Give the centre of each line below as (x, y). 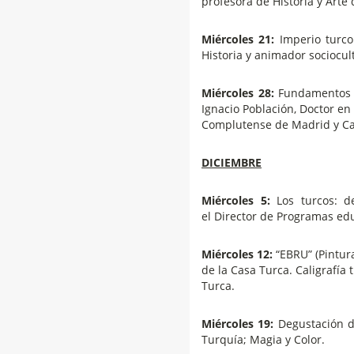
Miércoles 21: (238, 39)
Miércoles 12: (237, 254)
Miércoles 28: (238, 92)
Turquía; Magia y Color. (263, 339)
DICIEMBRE (232, 162)
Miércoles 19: (238, 323)
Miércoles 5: (236, 200)
